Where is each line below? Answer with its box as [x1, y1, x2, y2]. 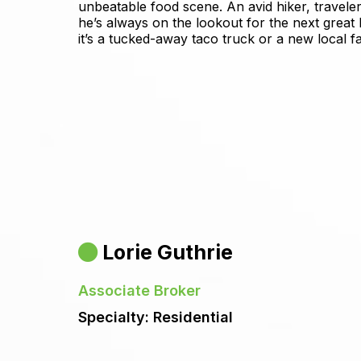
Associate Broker [78, 282, 201, 300]
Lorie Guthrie [102, 240, 233, 265]
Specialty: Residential [78, 309, 233, 326]
